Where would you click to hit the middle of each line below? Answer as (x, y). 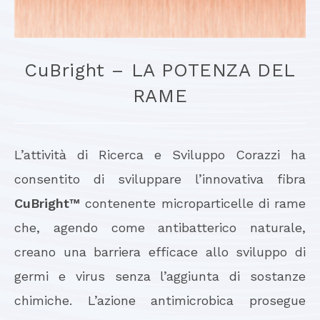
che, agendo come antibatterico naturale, (160, 227)
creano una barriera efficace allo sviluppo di (160, 251)
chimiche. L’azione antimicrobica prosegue (160, 300)
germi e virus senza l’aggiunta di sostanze (160, 276)
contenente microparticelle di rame (195, 203)
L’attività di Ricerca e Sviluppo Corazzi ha (160, 154)
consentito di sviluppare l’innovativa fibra (160, 179)
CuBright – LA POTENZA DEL (160, 70)
